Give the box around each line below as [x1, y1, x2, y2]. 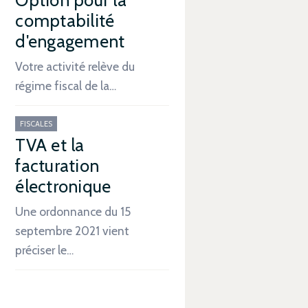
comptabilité [15, 10, 115, 31]
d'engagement [15, 30, 125, 52]
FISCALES [20, 118, 53, 129]
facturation [15, 155, 100, 176]
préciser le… [15, 242, 74, 257]
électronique [15, 175, 111, 197]
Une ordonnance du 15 [15, 203, 131, 219]
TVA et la [15, 134, 85, 155]
